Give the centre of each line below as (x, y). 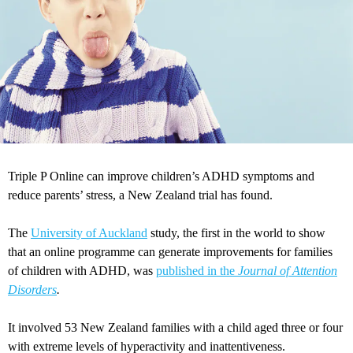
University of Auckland (89, 233)
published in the (197, 271)
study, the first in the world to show (236, 233)
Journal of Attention (288, 271)
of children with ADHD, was (82, 271)
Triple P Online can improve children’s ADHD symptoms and (161, 176)
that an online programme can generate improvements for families (170, 252)
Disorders (32, 290)
